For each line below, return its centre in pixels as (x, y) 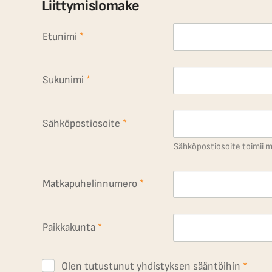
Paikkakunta (69, 227)
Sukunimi (63, 80)
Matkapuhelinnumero (90, 184)
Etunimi (59, 36)
